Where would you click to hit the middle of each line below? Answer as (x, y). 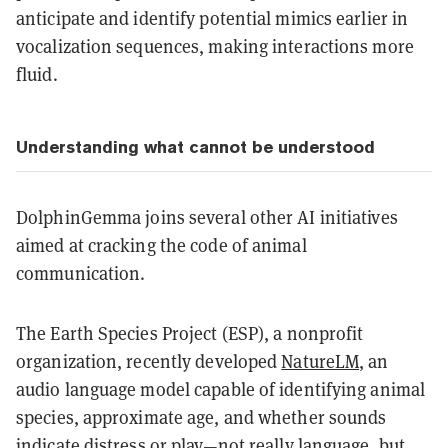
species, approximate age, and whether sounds (201, 418)
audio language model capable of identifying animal (221, 390)
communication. (81, 274)
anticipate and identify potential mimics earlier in (212, 19)
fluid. (37, 75)
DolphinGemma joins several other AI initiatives (207, 218)
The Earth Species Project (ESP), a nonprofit (190, 334)
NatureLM (320, 362)
